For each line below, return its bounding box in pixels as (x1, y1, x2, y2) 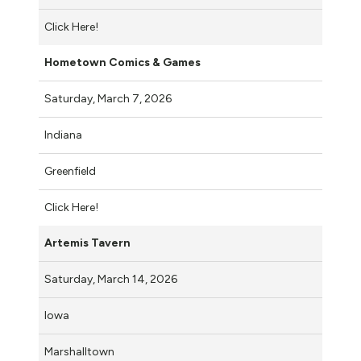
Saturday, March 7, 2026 (44, 91, 174, 106)
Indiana (44, 127, 82, 142)
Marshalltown (44, 344, 114, 359)
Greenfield (44, 164, 96, 178)
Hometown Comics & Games (44, 55, 201, 69)
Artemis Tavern (44, 235, 131, 250)
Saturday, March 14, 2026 (44, 272, 180, 286)
